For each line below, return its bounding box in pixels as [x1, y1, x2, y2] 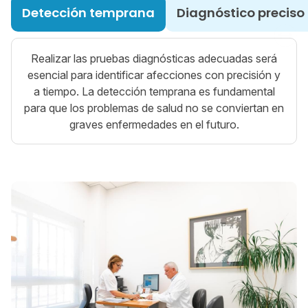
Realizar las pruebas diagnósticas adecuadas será [31, 51, 277, 65]
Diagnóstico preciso [177, 4, 305, 22]
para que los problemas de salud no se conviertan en [24, 100, 284, 115]
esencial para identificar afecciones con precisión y [27, 67, 280, 82]
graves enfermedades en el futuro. [69, 117, 239, 131]
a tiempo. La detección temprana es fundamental [33, 84, 275, 98]
